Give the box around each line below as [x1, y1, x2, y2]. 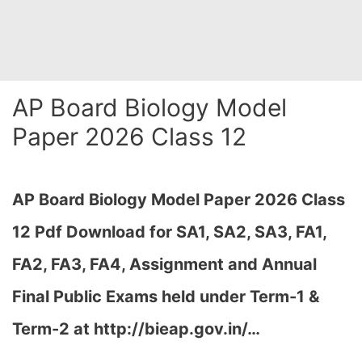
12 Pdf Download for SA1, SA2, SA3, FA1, [12, 222, 326, 242]
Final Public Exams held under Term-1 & [12, 287, 319, 306]
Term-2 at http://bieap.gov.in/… [12, 319, 260, 339]
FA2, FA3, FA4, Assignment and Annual [12, 255, 317, 274]
